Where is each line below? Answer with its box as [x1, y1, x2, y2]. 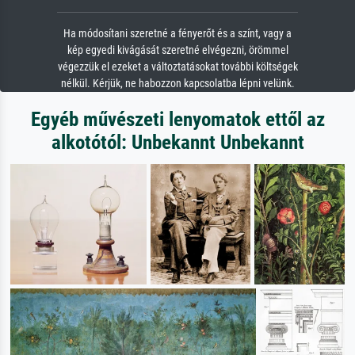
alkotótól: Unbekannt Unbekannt [51, 131, 304, 155]
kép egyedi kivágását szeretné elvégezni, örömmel [67, 44, 288, 58]
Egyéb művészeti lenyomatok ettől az [30, 108, 325, 132]
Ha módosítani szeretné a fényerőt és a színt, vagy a [63, 27, 292, 41]
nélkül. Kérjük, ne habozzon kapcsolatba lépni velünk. [60, 77, 295, 91]
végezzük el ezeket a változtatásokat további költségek [57, 60, 298, 74]
